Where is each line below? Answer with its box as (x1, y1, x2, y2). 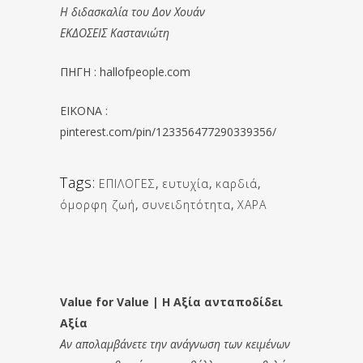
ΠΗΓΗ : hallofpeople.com (60, 63, 190, 79)
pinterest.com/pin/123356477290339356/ (60, 123, 276, 139)
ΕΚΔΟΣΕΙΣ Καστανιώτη (60, 24, 169, 41)
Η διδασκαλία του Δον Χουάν (60, 3, 205, 19)
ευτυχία (162, 175, 209, 191)
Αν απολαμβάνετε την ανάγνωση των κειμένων (60, 335, 290, 352)
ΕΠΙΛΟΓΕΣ (99, 175, 156, 191)
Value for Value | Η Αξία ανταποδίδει (60, 293, 283, 310)
